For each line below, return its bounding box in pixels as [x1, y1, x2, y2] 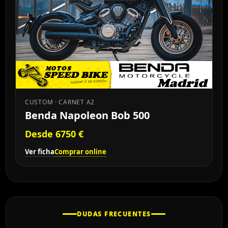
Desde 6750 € [25, 127, 83, 140]
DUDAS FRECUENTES [77, 209, 151, 218]
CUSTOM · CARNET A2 [25, 97, 95, 106]
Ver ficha [25, 147, 54, 156]
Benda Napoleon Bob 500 [25, 108, 150, 122]
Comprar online [54, 147, 106, 156]
